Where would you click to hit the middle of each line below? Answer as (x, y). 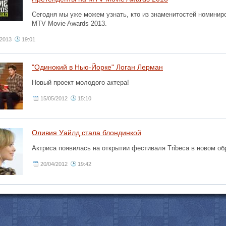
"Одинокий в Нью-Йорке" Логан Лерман (97, 67)
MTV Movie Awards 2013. (70, 23)
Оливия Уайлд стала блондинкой (87, 133)
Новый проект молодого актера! (80, 82)
